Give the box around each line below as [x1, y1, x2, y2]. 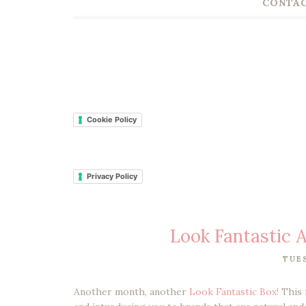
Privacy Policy [87, 171, 137, 181]
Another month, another [74, 285, 186, 298]
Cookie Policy [87, 114, 137, 124]
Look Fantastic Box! [186, 285, 281, 298]
